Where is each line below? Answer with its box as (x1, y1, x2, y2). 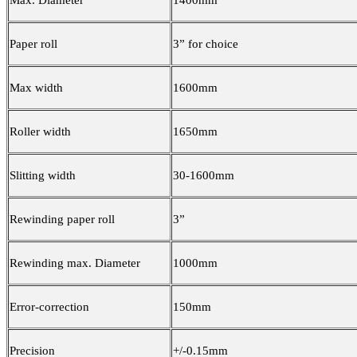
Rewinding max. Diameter (10, 257, 140, 270)
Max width (10, 81, 63, 95)
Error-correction (10, 300, 89, 314)
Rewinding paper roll (10, 213, 115, 226)
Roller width (10, 125, 71, 139)
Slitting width (10, 169, 76, 182)
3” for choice (173, 37, 238, 51)
